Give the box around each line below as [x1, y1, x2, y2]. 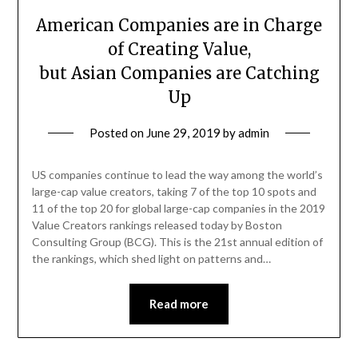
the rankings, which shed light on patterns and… [31, 251, 271, 265]
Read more [149, 296, 209, 311]
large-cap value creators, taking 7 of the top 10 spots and [31, 184, 316, 198]
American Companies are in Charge [36, 14, 322, 35]
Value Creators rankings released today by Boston [31, 217, 282, 232]
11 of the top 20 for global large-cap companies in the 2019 [31, 201, 325, 215]
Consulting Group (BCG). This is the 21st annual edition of [31, 234, 323, 249]
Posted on [89, 125, 146, 140]
